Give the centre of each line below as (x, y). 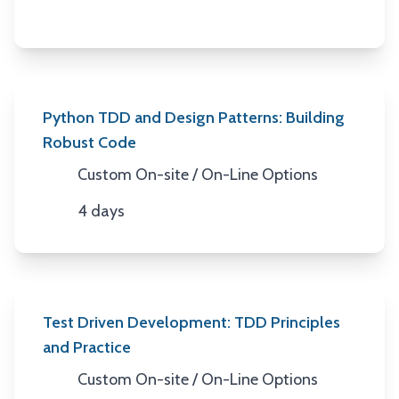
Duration (72, 223)
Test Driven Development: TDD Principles (191, 322)
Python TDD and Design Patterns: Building (194, 118)
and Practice (87, 347)
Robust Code (90, 142)
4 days (101, 211)
